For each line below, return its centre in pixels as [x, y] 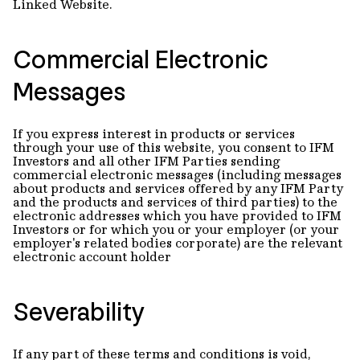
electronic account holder [92, 256]
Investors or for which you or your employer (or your [176, 229]
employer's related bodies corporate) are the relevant [178, 242]
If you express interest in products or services [154, 133]
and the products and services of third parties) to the [175, 201]
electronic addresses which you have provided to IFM [177, 215]
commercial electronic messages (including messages [177, 174]
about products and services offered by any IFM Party [178, 188]
